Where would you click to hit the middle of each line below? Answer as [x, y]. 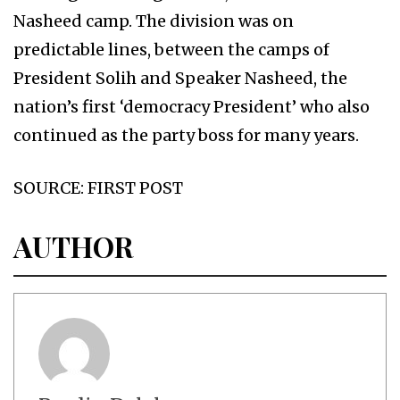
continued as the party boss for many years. [186, 135]
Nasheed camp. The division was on [154, 21]
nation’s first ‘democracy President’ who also [192, 106]
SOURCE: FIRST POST [98, 187]
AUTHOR [73, 246]
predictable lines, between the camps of [171, 49]
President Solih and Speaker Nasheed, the [180, 78]
